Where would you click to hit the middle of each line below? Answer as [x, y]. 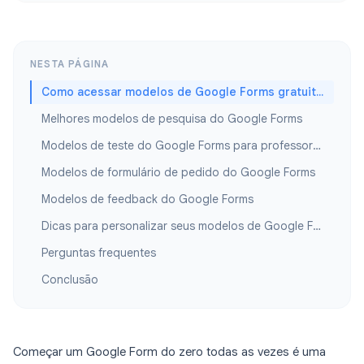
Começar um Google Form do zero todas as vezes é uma [169, 352]
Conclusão [70, 280]
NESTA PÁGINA [70, 64]
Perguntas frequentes [99, 253]
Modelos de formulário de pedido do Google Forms [178, 173]
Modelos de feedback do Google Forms [147, 199]
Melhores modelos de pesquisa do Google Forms [172, 119]
